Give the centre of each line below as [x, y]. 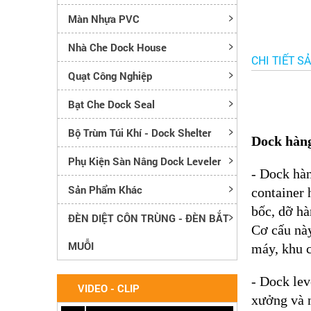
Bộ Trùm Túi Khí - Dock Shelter [140, 132]
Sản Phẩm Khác [105, 189]
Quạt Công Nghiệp [110, 75]
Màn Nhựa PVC [104, 18]
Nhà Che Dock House [117, 47]
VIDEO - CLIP [109, 288]
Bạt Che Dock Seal [111, 104]
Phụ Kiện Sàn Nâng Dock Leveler [144, 161]
